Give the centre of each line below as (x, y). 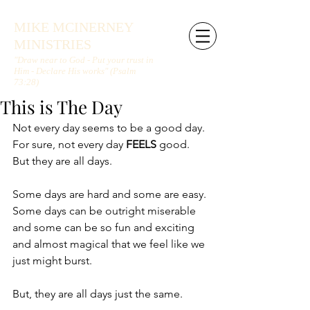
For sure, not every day (69, 144)
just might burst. (52, 261)
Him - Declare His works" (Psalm (75, 71)
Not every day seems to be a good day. (110, 128)
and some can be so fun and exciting (105, 227)
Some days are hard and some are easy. (111, 194)
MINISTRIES (53, 44)
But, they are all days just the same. (98, 294)
